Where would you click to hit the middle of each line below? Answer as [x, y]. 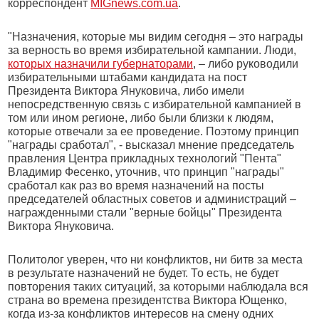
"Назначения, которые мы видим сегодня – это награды [156, 37]
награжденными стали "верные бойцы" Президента [145, 213]
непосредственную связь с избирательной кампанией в [155, 104]
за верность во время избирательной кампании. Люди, [152, 50]
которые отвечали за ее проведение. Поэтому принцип [154, 131]
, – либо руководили [246, 64]
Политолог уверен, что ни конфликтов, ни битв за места [156, 260]
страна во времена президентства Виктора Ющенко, [148, 300]
